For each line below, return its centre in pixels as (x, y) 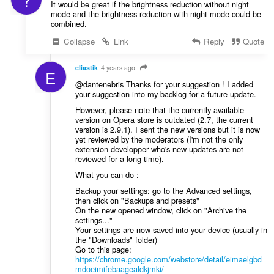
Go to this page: (103, 250)
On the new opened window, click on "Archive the (161, 210)
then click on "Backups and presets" (137, 201)
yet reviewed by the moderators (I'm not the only (159, 139)
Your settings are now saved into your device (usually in (171, 230)
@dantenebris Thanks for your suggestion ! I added (164, 84)
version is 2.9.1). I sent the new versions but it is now (167, 130)
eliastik (86, 68)
